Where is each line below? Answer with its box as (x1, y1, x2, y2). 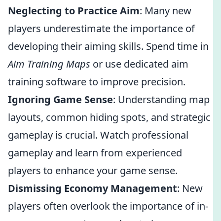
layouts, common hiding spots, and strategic (8, 110, 211, 124)
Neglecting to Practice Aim (8, 4, 140, 17)
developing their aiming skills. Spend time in (8, 39, 209, 53)
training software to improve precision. (8, 75, 185, 88)
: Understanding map (113, 93, 210, 106)
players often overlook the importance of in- (8, 199, 208, 213)
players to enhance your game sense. (8, 164, 178, 177)
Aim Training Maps (8, 57, 90, 71)
